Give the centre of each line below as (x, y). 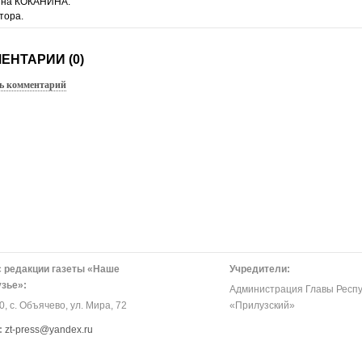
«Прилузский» (262, 305)
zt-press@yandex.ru (49, 330)
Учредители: (260, 269)
